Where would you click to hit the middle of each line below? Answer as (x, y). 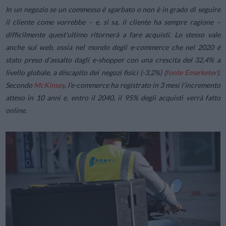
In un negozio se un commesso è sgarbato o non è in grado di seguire (113, 9)
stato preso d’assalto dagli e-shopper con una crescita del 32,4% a (113, 60)
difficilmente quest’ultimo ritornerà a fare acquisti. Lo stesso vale (113, 34)
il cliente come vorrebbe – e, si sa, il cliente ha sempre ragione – (113, 22)
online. (16, 110)
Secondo (20, 85)
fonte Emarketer (191, 72)
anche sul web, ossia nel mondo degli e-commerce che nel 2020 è (113, 47)
